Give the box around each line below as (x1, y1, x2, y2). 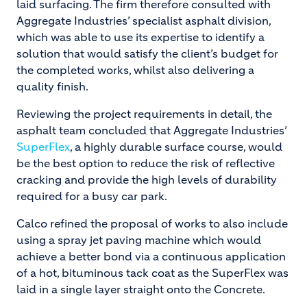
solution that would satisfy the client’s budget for (16, 47, 278, 60)
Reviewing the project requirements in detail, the (16, 107, 272, 121)
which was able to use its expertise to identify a (16, 30, 265, 44)
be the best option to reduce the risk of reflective (16, 156, 275, 170)
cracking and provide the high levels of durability (16, 173, 277, 186)
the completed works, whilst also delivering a (16, 63, 254, 77)
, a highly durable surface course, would (70, 140, 282, 153)
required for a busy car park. (16, 189, 167, 203)
